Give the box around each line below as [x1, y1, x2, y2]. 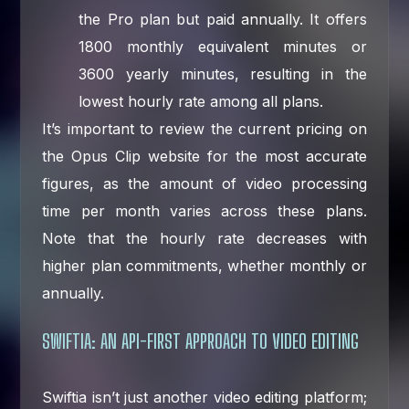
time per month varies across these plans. [42, 201, 367, 220]
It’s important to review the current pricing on [42, 119, 367, 138]
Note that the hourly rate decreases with [42, 228, 367, 247]
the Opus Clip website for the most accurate [42, 146, 367, 165]
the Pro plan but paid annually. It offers [79, 9, 367, 28]
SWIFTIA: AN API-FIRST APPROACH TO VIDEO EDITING [42, 328, 360, 353]
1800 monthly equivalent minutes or [79, 37, 367, 56]
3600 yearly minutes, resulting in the [79, 64, 367, 83]
